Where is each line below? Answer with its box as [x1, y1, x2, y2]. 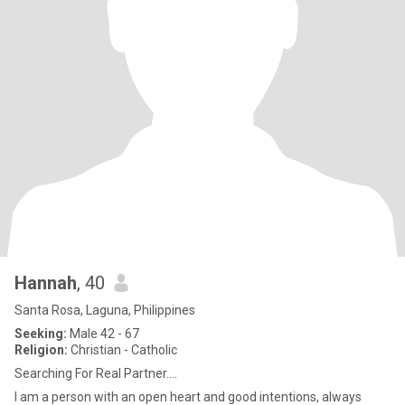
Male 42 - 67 [67, 326, 139, 341]
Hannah [14, 272, 77, 294]
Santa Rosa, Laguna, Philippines [14, 303, 195, 317]
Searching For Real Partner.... [14, 366, 177, 381]
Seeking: [14, 326, 67, 341]
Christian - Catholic [68, 343, 177, 357]
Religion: [14, 343, 68, 357]
